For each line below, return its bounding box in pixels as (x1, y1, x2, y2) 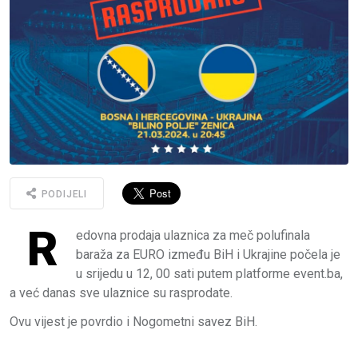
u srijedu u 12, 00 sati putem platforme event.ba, (76, 265, 343, 281)
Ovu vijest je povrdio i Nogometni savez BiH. (10, 313, 257, 329)
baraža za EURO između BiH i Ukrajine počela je (76, 246, 340, 262)
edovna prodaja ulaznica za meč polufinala (76, 227, 310, 243)
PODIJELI (38, 189, 88, 201)
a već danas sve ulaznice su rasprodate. (10, 284, 233, 300)
